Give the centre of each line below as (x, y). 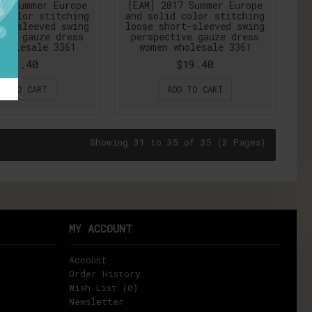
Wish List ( (98, 288)
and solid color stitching (195, 15)
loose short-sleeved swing (195, 26)
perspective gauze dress (195, 36)
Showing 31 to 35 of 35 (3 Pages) (178, 142)
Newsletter (96, 302)
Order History (104, 274)
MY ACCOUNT (100, 229)
